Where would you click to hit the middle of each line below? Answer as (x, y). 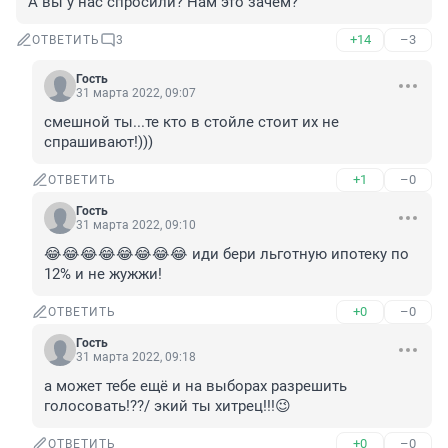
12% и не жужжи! (103, 274)
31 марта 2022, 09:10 (136, 225)
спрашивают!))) (98, 142)
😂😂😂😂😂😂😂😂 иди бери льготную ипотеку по (226, 254)
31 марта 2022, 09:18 (136, 357)
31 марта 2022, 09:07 (136, 93)
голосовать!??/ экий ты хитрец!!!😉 (167, 406)
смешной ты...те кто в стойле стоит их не (191, 122)
